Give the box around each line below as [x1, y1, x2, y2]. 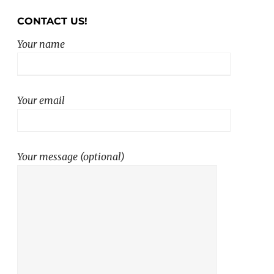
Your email [17, 94, 65, 107]
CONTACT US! [17, 15, 87, 28]
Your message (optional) [17, 150, 125, 163]
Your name [17, 38, 65, 51]
